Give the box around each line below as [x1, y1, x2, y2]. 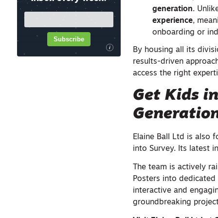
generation [152, 5, 193, 14]
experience [152, 17, 193, 25]
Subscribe [54, 35, 85, 43]
